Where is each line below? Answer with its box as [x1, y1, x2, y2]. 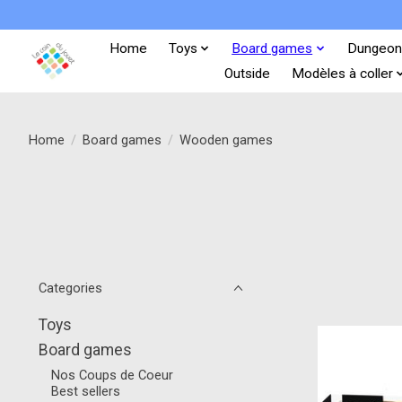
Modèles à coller [291, 65, 393, 82]
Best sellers [50, 383, 120, 400]
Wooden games [179, 131, 273, 148]
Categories [39, 280, 102, 296]
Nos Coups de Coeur [50, 367, 173, 384]
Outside [223, 65, 270, 82]
